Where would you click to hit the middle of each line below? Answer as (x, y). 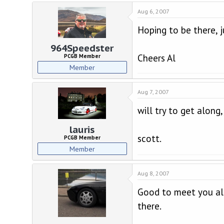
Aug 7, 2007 (153, 92)
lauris (82, 129)
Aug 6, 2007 (153, 11)
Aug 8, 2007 (153, 173)
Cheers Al (156, 58)
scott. (149, 138)
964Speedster (82, 48)
